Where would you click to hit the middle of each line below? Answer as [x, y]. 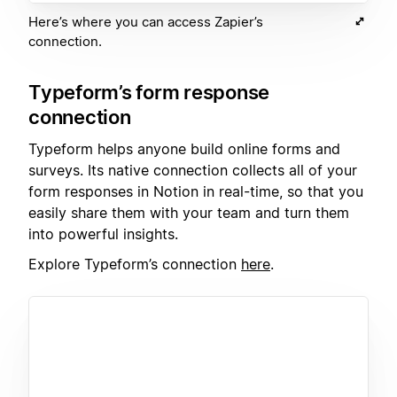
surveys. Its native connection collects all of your [193, 170]
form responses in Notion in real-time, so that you [196, 191]
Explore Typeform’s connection [135, 265]
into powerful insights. [103, 234]
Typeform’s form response [149, 92]
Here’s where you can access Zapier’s [146, 21]
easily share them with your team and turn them [189, 213]
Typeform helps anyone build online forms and [184, 149]
